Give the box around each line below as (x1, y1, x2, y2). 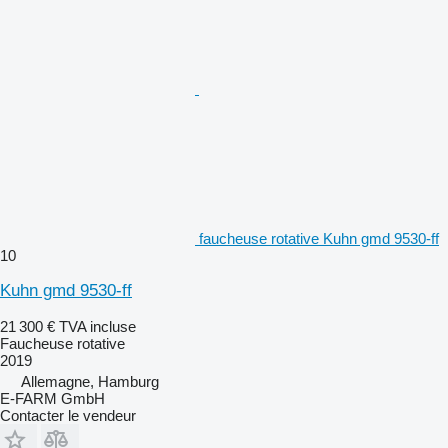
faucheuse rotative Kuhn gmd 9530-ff (199, 229, 439, 247)
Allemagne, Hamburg (21, 372, 159, 390)
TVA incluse (59, 317, 136, 335)
